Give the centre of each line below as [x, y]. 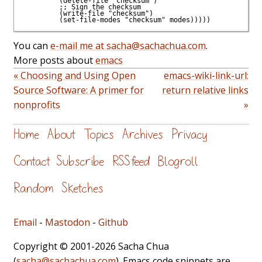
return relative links [205, 90]
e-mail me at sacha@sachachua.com [128, 46]
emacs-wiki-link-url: [206, 76]
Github [113, 222]
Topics [99, 135]
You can [32, 46]
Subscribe [80, 162]
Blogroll [178, 162]
